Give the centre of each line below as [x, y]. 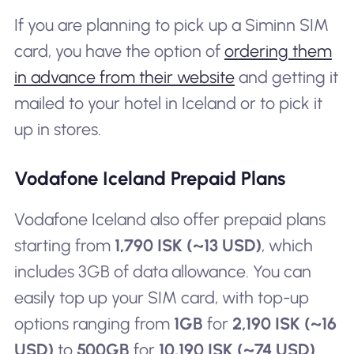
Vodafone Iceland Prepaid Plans [149, 178]
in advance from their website [124, 77]
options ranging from [94, 323]
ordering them [278, 51]
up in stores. [57, 129]
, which [287, 245]
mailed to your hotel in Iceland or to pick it [168, 103]
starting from [64, 245]
